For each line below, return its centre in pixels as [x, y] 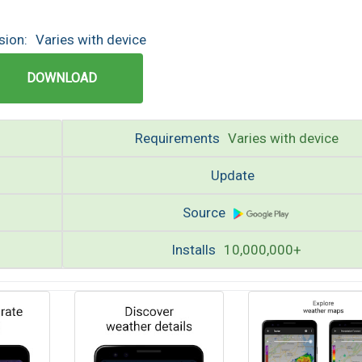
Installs [194, 250]
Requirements [177, 138]
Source [204, 213]
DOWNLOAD [62, 78]
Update [232, 175]
